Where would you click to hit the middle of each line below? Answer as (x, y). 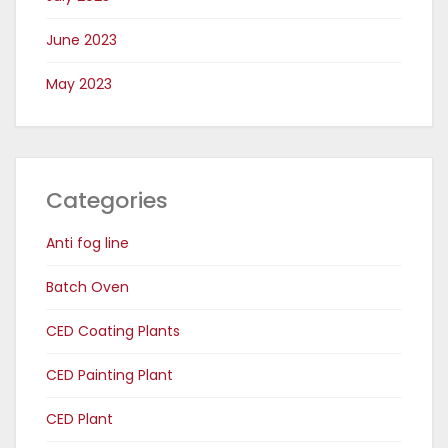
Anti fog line (87, 242)
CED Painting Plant (109, 374)
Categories (107, 200)
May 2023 (79, 83)
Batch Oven (87, 286)
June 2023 (81, 39)
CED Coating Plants (113, 330)
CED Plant (79, 418)
